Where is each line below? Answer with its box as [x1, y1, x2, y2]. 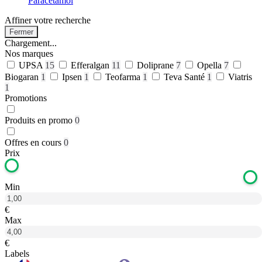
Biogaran [5, 72, 41, 82]
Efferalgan [71, 60, 112, 70]
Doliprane [137, 60, 176, 70]
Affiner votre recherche [5, 15, 91, 25]
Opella [197, 60, 224, 70]
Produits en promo [5, 115, 73, 125]
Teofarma [105, 72, 143, 82]
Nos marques [5, 49, 53, 58]
